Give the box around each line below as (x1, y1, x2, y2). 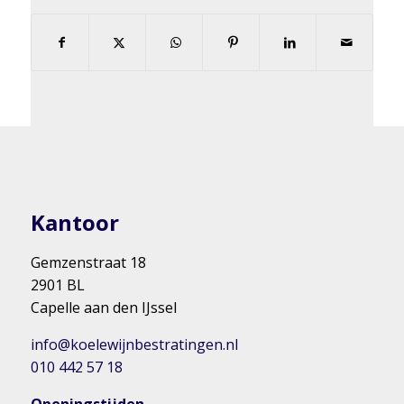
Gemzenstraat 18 (30, 252, 146, 272)
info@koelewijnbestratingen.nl (30, 335, 238, 354)
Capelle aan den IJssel (30, 298, 177, 317)
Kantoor (30, 207, 119, 237)
